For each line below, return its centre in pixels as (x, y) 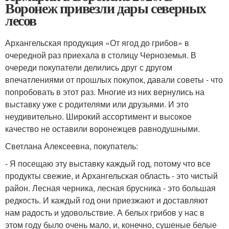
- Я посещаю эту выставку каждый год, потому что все (108, 163)
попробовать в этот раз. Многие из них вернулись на (105, 92)
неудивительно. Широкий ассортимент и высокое (98, 116)
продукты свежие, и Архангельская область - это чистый (111, 176)
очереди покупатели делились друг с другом (89, 67)
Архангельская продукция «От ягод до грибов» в (97, 43)
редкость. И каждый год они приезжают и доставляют (107, 200)
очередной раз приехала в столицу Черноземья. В (101, 55)
